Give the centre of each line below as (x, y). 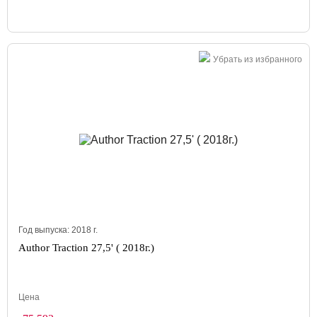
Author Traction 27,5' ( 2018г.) (86, 248)
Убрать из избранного (258, 59)
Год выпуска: (45, 230)
